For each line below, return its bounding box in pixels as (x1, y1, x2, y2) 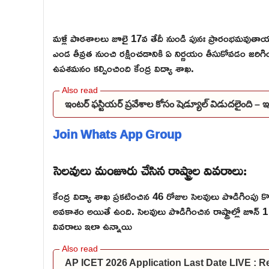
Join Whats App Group (53, 122, 181, 145)
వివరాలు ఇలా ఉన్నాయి (53, 216, 132, 236)
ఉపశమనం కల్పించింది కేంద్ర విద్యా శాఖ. (53, 58, 194, 78)
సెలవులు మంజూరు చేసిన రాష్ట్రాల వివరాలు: (53, 155, 247, 183)
